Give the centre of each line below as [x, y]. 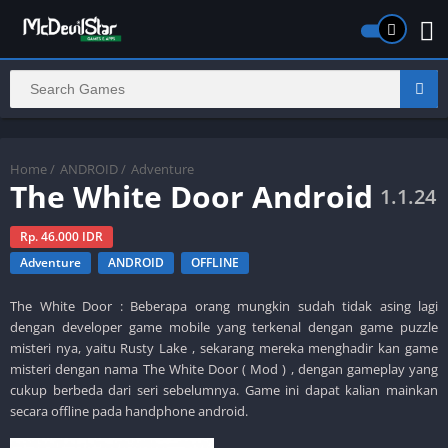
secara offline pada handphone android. [129, 410]
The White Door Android [191, 196]
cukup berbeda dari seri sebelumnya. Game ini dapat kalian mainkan [224, 389]
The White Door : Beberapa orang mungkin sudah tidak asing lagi [224, 305]
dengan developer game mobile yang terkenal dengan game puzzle [224, 326]
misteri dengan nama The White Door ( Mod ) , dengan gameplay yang [224, 368]
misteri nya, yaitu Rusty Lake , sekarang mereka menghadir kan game [224, 347]
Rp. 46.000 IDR [61, 236]
